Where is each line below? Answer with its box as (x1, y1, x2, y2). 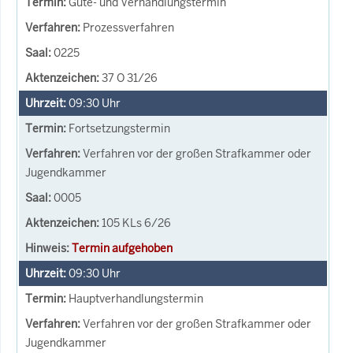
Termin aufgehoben (72, 240, 173, 255)
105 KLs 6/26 (102, 215, 171, 230)
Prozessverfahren (83, 20, 174, 35)
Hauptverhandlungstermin (69, 291, 203, 306)
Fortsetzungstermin (69, 121, 170, 136)
